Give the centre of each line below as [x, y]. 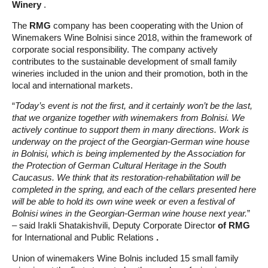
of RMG [234, 226]
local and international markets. [72, 85]
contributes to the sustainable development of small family [124, 61]
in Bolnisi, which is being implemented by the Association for [129, 154]
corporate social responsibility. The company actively [115, 49]
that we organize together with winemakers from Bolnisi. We [128, 118]
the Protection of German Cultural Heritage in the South [119, 166]
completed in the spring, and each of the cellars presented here [134, 190]
